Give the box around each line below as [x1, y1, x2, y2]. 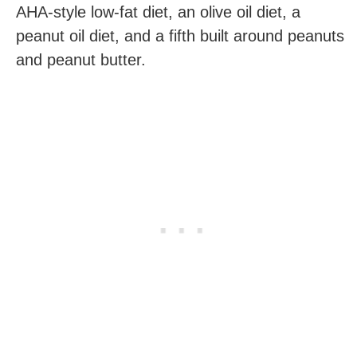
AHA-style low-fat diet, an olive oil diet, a [16, 2, 300, 21]
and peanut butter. [16, 50, 146, 69]
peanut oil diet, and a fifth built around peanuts [16, 26, 344, 45]
